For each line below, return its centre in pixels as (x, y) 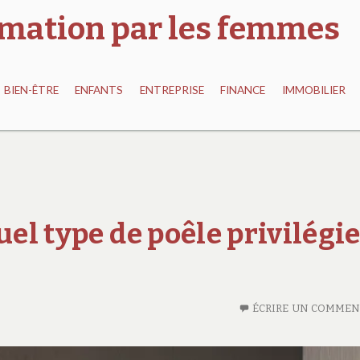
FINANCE (243, 90)
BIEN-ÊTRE (32, 90)
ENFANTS (99, 90)
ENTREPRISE (172, 90)
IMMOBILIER (313, 90)
